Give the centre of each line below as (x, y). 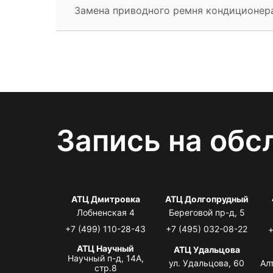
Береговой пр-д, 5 (207, 212)
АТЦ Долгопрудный (207, 199)
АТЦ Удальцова (207, 249)
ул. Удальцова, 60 (207, 263)
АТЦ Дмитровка (105, 199)
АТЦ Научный (106, 248)
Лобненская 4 (105, 212)
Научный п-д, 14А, (105, 258)
